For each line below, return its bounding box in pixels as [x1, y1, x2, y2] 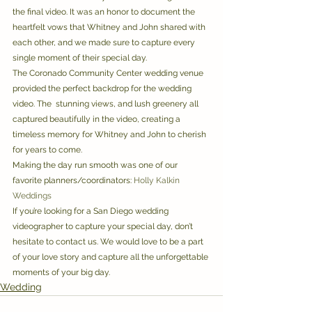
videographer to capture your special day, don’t [13, 221, 195, 231]
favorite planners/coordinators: [13, 175, 134, 185]
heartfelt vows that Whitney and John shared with [13, 22, 208, 32]
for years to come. [13, 145, 84, 155]
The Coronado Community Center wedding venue [13, 68, 205, 78]
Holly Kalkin [134, 175, 182, 185]
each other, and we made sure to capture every [13, 38, 197, 47]
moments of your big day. [13, 267, 110, 277]
